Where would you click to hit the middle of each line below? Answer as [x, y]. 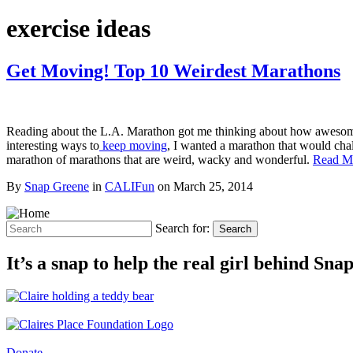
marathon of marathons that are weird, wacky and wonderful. [160, 159]
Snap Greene [57, 186]
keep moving [133, 145]
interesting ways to [53, 145]
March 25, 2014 [213, 186]
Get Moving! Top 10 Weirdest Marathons [173, 71]
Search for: [182, 228]
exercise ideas [78, 29]
